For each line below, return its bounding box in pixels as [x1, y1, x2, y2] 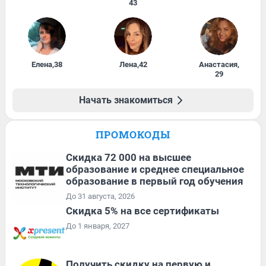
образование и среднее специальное [66, 163, 244, 175]
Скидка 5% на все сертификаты [66, 204, 219, 217]
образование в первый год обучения [66, 175, 243, 187]
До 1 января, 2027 [66, 221, 129, 230]
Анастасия [198, 59, 237, 69]
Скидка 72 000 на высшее [66, 151, 191, 163]
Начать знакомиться [79, 94, 173, 106]
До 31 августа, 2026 [66, 191, 135, 201]
